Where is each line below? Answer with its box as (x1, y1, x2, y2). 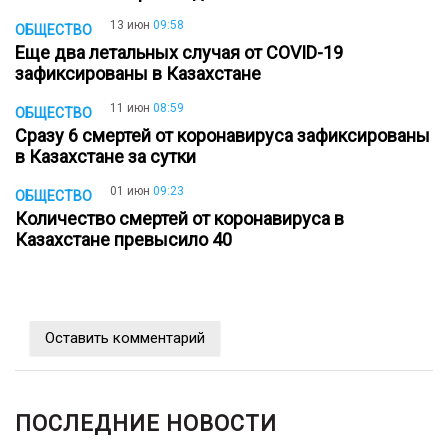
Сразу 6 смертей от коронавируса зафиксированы (15, 125, 430, 147)
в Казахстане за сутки (15, 146, 204, 168)
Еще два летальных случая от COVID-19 (15, 42, 343, 64)
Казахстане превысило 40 (15, 228, 240, 250)
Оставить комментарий (45, 329, 205, 348)
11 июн (110, 101, 150, 116)
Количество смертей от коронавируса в (15, 207, 344, 229)
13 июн (110, 18, 150, 33)
